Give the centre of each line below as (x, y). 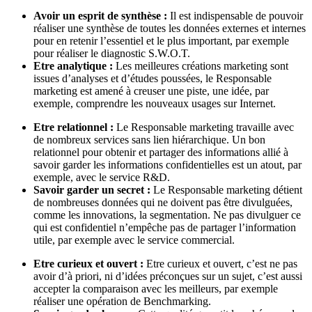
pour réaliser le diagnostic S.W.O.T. (112, 54)
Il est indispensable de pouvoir (235, 16)
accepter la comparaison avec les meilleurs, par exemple (156, 289)
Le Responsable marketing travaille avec (204, 127)
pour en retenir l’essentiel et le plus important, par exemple (161, 41)
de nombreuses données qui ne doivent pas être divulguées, (163, 203)
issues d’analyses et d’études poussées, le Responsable (153, 79)
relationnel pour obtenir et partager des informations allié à (161, 153)
